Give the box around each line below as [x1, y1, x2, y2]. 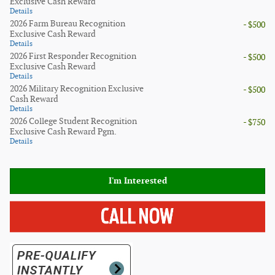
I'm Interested [108, 176, 167, 187]
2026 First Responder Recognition [10, 51, 136, 62]
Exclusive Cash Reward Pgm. [10, 126, 117, 137]
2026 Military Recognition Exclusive [10, 83, 144, 95]
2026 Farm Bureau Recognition [10, 18, 125, 29]
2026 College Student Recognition [10, 116, 137, 127]
